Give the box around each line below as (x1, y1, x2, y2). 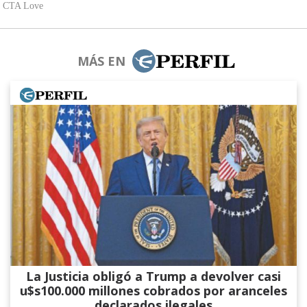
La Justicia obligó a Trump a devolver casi (26, 268, 281, 285)
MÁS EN (77, 53, 125, 70)
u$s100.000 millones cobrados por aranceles (20, 282, 287, 299)
